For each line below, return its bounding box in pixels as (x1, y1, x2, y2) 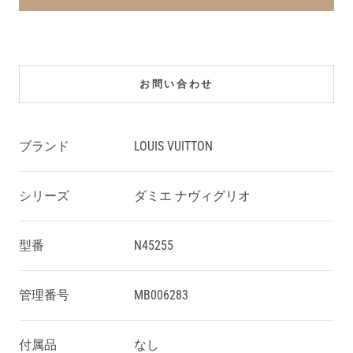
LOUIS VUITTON (134, 139, 213, 154)
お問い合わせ (139, 78, 214, 90)
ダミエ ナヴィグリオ (134, 188, 251, 203)
